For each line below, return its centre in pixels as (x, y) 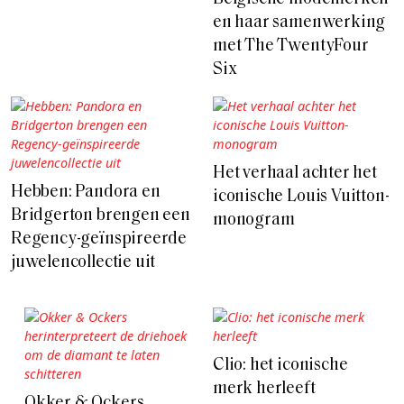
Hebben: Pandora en (86, 192)
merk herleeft (264, 389)
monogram (254, 220)
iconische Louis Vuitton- (301, 197)
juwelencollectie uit (83, 262)
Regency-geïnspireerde (99, 239)
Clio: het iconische (280, 365)
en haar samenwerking (299, 23)
